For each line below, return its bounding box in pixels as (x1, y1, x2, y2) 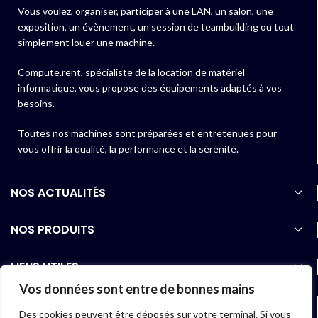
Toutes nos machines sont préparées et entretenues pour (18, 127, 277, 140)
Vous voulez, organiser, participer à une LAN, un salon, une (18, 5, 273, 18)
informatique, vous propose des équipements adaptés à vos (18, 82, 282, 94)
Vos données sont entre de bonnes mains (19, 281, 255, 297)
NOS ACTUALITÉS (11, 185, 106, 202)
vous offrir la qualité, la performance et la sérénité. (18, 143, 238, 155)
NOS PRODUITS (11, 221, 94, 238)
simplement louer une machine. (18, 36, 155, 49)
